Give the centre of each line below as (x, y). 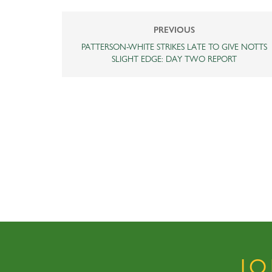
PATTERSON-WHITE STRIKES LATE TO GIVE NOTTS (174, 46)
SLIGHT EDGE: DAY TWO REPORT (174, 58)
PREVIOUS (174, 29)
